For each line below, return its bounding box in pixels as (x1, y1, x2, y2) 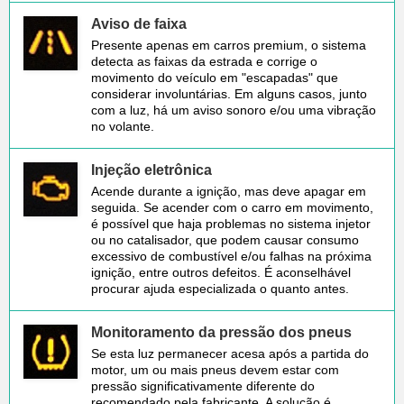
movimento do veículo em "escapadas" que (91, 69, 338, 85)
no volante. (91, 118, 154, 133)
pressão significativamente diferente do (91, 378, 315, 393)
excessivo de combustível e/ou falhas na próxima (91, 248, 372, 263)
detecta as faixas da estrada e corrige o (91, 53, 317, 69)
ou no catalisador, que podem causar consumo (91, 232, 359, 247)
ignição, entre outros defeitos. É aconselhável (91, 264, 351, 280)
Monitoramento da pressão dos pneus (91, 324, 352, 340)
